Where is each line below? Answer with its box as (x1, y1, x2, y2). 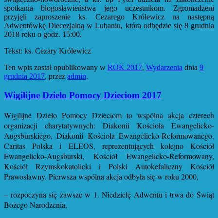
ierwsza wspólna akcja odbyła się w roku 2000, (53, 171, 199, 182)
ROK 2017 (108, 63, 142, 72)
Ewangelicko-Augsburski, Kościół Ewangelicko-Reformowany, (4, 150, 214, 161)
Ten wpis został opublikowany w (4, 63, 108, 72)
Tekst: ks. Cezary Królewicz (4, 47, 91, 55)
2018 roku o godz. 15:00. (4, 30, 82, 39)
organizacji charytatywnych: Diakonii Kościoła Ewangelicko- (4, 120, 214, 130)
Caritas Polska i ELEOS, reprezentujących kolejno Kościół (4, 140, 214, 151)
